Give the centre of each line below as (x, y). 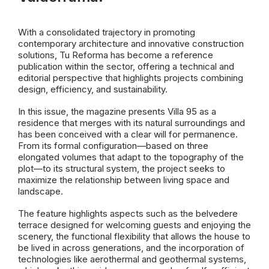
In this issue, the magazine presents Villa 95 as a (117, 111)
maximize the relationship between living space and (124, 180)
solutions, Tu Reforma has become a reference (116, 55)
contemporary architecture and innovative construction (131, 44)
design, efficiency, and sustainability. (93, 89)
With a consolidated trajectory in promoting (107, 32)
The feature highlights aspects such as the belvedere (128, 213)
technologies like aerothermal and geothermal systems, (132, 259)
